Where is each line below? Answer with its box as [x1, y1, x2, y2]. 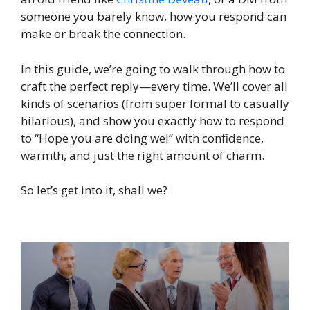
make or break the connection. [21, 26, 185, 42]
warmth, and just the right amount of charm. [21, 147, 264, 163]
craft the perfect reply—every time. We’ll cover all [21, 77, 288, 94]
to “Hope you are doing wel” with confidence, [21, 129, 264, 146]
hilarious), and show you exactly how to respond [21, 112, 284, 129]
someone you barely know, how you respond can [21, 8, 286, 25]
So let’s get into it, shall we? [21, 182, 167, 199]
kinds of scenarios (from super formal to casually [21, 95, 289, 111]
